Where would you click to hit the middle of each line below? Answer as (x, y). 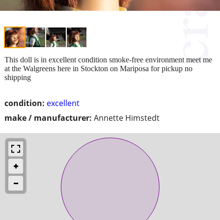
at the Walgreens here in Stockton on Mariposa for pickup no (98, 68)
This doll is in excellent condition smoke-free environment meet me (108, 59)
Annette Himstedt (127, 118)
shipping (18, 77)
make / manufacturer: (48, 118)
